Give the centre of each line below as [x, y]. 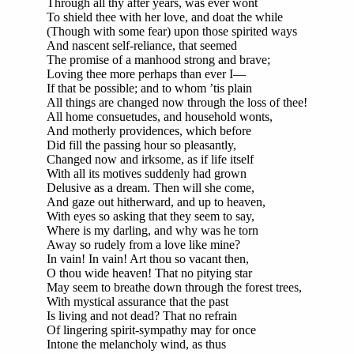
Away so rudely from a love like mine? [143, 245]
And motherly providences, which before [149, 131]
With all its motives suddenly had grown [147, 174]
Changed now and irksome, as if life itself [150, 160]
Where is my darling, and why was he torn [153, 231]
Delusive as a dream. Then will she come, [151, 188]
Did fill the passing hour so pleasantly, [141, 145]
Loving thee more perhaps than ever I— [146, 74]
